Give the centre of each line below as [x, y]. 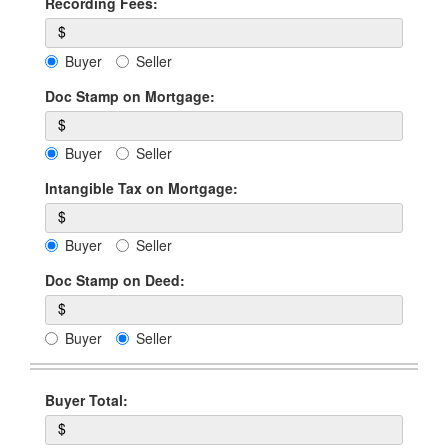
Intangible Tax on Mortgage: [141, 188]
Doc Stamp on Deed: [115, 280]
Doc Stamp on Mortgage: [130, 95]
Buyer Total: [86, 399]
